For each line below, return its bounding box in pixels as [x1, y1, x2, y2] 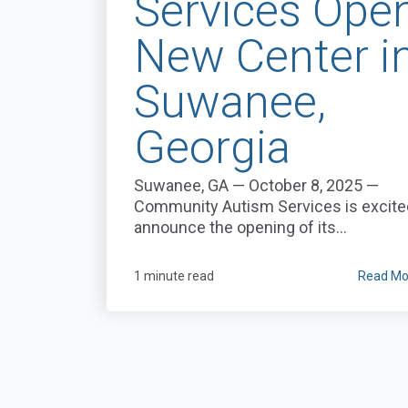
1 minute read [134, 269, 214, 284]
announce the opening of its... [134, 218, 347, 238]
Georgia [134, 121, 291, 175]
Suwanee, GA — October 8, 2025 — [134, 176, 379, 196]
